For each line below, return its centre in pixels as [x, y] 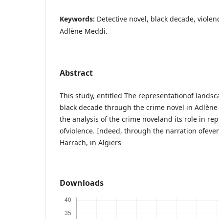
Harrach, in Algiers [90, 142]
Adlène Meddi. [84, 31]
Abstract [76, 73]
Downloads [82, 183]
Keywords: [78, 19]
